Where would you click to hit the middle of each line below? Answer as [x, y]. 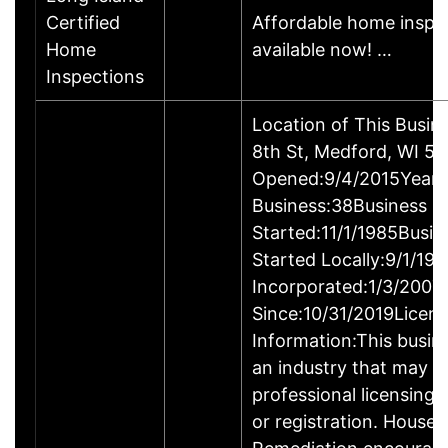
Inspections [95, 76]
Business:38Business [339, 205]
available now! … [322, 49]
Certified [83, 22]
